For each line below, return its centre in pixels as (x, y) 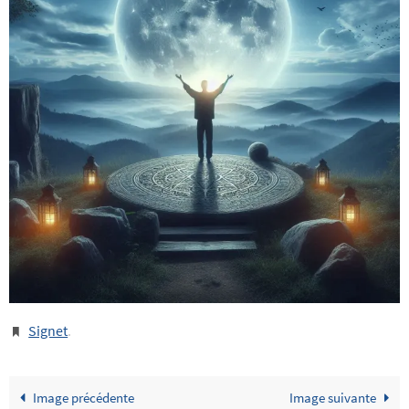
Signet (48, 330)
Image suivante (333, 397)
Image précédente (83, 397)
